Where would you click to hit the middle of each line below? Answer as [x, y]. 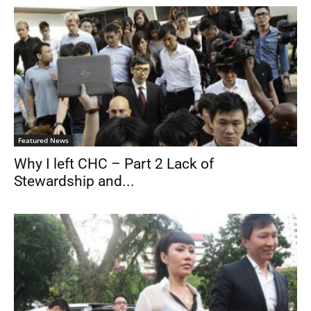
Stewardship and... [74, 181]
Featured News [43, 140]
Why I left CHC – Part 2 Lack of [114, 163]
